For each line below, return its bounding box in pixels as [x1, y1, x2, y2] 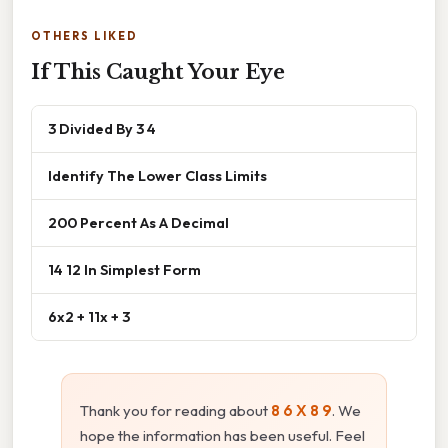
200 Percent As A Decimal [48, 212, 229, 232]
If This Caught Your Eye [31, 59, 285, 84]
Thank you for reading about [80, 400, 271, 420]
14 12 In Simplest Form [48, 259, 201, 279]
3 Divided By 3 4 [48, 118, 156, 138]
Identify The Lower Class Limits [48, 165, 267, 185]
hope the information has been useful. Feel [80, 425, 365, 445]
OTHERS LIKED [31, 28, 138, 43]
